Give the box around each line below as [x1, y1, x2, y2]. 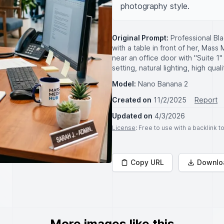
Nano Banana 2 [138, 79, 188, 88]
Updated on [112, 111, 152, 120]
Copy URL [130, 158, 164, 166]
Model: [112, 79, 136, 88]
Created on [112, 95, 151, 104]
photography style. [120, 1, 189, 11]
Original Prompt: [112, 33, 168, 42]
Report [194, 95, 217, 104]
